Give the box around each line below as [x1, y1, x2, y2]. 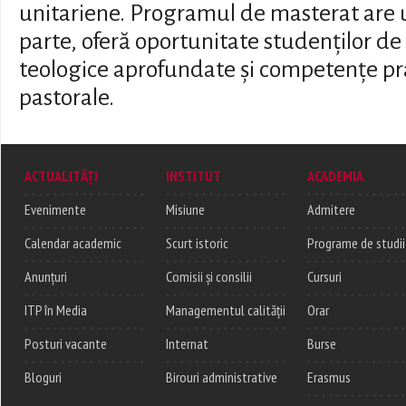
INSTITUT [166, 167, 221, 186]
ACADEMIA [307, 167, 363, 186]
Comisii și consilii [166, 267, 252, 286]
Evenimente [24, 200, 86, 219]
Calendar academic [24, 234, 121, 253]
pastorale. [19, 85, 114, 111]
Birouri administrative [166, 368, 277, 387]
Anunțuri [24, 267, 67, 286]
